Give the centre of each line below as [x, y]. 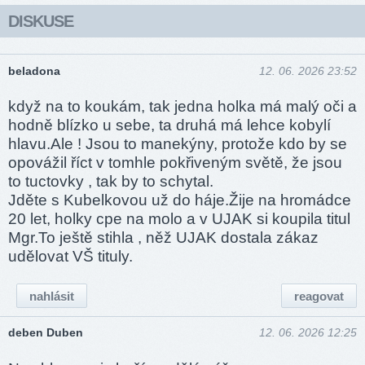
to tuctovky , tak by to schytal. [111, 182]
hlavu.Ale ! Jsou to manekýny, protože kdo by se [178, 144]
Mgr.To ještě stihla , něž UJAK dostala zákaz [163, 238]
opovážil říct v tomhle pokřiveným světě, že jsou [175, 163]
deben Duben [46, 333]
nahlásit [52, 296]
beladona [34, 70]
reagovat [319, 296]
